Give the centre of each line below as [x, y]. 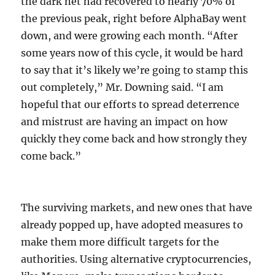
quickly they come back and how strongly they [134, 138]
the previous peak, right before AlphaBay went [134, 18]
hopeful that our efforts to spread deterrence [130, 104]
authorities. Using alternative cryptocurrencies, [136, 259]
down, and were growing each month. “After [130, 35]
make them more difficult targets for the [120, 242]
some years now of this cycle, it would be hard [132, 52]
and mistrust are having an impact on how [124, 121]
